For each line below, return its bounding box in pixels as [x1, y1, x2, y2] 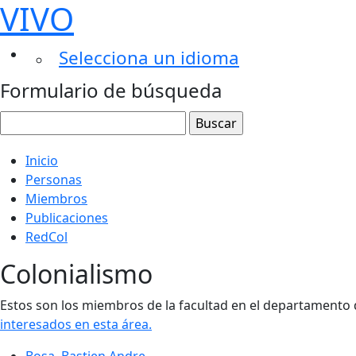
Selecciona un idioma [59, 45, 239, 70]
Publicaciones [25, 209, 108, 226]
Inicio [25, 152, 58, 169]
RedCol [25, 228, 68, 246]
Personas [25, 171, 82, 188]
